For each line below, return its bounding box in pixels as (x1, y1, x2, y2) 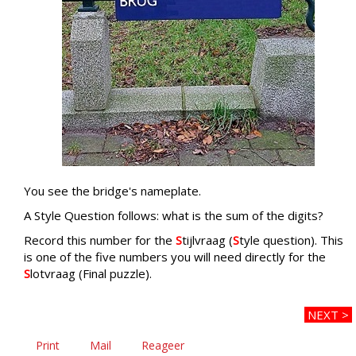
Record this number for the (24, 231, 176, 248)
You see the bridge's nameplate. (24, 182, 201, 199)
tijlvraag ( (182, 231, 233, 248)
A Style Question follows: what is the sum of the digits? (24, 207, 323, 223)
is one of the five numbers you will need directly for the (24, 248, 326, 265)
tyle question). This (239, 231, 343, 248)
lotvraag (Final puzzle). (30, 265, 152, 281)
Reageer (141, 337, 184, 353)
